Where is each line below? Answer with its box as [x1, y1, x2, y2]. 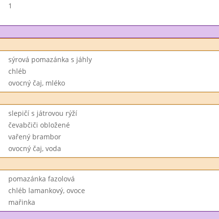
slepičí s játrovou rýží [8, 109, 77, 118]
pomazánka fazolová [8, 174, 75, 183]
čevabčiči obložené [8, 120, 70, 130]
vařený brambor [8, 132, 61, 141]
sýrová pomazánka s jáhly [8, 55, 92, 64]
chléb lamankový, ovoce [8, 186, 85, 195]
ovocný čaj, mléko [8, 78, 65, 88]
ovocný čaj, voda [8, 144, 61, 153]
